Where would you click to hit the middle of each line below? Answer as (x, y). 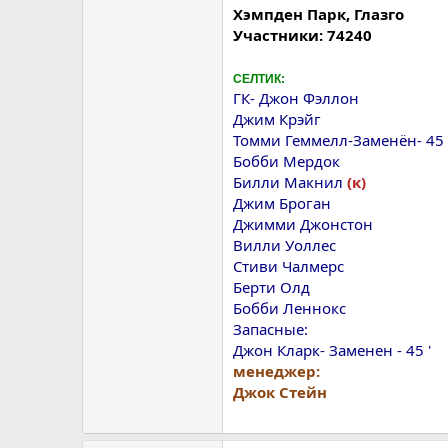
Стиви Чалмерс (288, 265)
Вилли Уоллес (284, 244)
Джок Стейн (280, 391)
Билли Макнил (290, 181)
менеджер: (276, 370)
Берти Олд (271, 286)
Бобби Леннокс (289, 307)
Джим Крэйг (277, 118)
